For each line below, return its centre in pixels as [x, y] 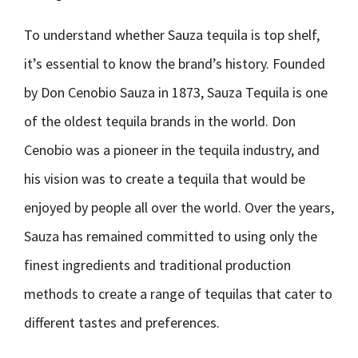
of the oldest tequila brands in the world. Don [160, 121]
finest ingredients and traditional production [157, 265]
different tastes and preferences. [122, 322]
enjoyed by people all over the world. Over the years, [179, 207]
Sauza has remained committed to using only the [171, 236]
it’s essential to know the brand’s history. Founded [175, 64]
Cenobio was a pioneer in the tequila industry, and [172, 150]
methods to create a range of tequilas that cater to [178, 294]
